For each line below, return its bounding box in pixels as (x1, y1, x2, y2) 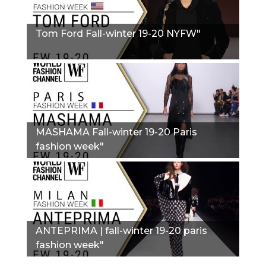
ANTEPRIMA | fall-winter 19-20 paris (36, 224, 207, 236)
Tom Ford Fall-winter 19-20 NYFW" (36, 27, 201, 39)
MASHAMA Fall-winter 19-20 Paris (36, 126, 197, 138)
